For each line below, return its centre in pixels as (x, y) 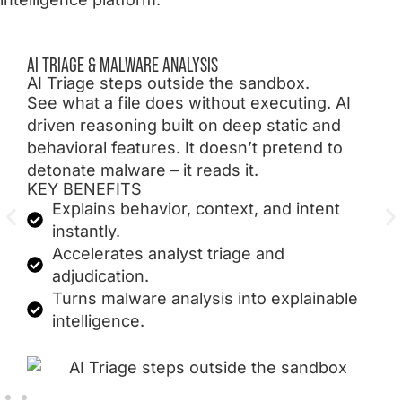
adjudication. (100, 276)
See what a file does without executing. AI (189, 103)
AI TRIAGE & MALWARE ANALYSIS (122, 66)
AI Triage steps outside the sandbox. (168, 83)
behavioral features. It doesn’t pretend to (185, 148)
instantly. (86, 232)
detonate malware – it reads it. (143, 170)
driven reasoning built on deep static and (184, 126)
